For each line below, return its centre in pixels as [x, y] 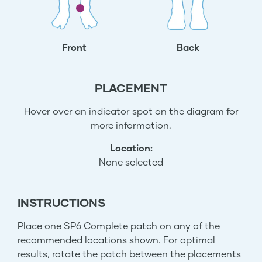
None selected [131, 161]
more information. [131, 125]
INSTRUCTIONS [61, 202]
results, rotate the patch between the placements [129, 253]
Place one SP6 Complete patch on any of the [119, 225]
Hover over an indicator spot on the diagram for [131, 111]
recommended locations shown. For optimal [116, 239]
